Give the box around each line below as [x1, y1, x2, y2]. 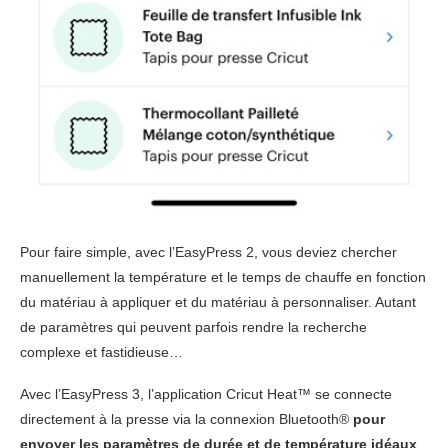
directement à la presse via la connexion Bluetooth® [20, 410, 353, 427]
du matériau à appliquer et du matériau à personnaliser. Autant [20, 293, 416, 310]
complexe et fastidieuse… [20, 343, 183, 360]
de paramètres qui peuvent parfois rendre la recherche [20, 318, 367, 335]
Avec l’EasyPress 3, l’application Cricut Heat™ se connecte [20, 385, 392, 402]
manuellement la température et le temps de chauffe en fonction [20, 268, 426, 285]
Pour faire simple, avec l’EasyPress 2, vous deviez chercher [20, 243, 397, 260]
